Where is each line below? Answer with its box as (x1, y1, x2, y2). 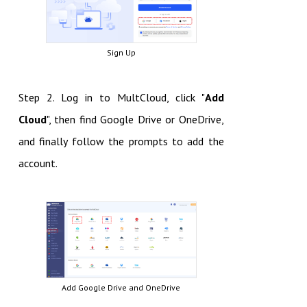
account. (18, 156, 58, 171)
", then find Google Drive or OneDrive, (46, 112, 224, 127)
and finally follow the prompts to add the (18, 134, 224, 149)
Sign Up (106, 47, 136, 58)
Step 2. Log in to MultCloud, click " (18, 90, 205, 105)
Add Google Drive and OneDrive (62, 282, 181, 293)
